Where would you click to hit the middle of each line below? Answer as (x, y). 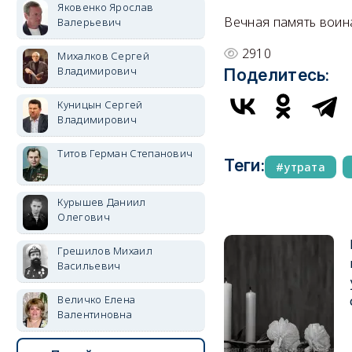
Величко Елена (97, 299)
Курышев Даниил (102, 202)
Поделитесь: (277, 75)
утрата (305, 167)
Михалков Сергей (103, 56)
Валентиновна (95, 314)
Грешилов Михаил (105, 251)
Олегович (84, 217)
